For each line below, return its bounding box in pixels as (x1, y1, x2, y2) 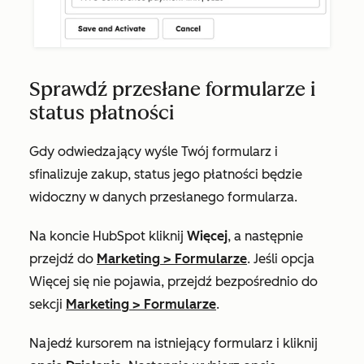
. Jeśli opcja (247, 251, 314, 267)
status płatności (29, 101, 174, 125)
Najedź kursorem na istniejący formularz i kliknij (29, 336, 318, 352)
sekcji (29, 297, 66, 313)
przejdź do (29, 251, 97, 267)
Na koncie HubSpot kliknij (29, 228, 187, 245)
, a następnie (227, 228, 303, 245)
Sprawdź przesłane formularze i (29, 77, 315, 102)
